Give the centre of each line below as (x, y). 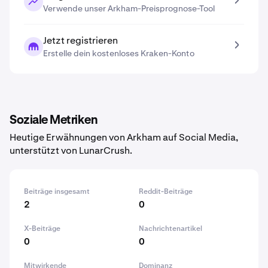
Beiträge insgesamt (57, 191)
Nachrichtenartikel (170, 229)
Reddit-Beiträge (166, 191)
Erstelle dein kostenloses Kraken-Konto (119, 53)
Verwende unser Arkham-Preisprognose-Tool (129, 8)
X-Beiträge (42, 229)
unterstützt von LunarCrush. (71, 150)
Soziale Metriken (53, 120)
